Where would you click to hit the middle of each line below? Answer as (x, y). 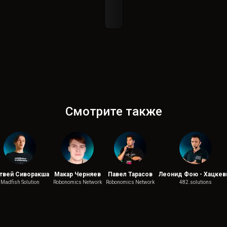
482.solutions (196, 182)
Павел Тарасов (130, 174)
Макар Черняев (77, 174)
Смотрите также (113, 111)
